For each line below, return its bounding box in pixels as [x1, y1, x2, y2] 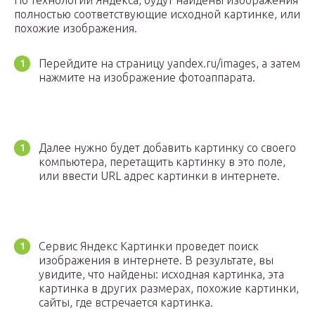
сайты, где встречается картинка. [39, 296, 213, 309]
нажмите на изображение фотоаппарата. [39, 71, 255, 84]
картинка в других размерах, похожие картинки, [39, 282, 299, 295]
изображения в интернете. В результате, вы [39, 254, 274, 267]
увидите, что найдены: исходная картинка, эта [39, 268, 284, 281]
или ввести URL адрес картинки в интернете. [39, 169, 280, 183]
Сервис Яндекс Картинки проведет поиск [39, 240, 259, 253]
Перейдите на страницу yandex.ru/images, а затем [39, 57, 300, 70]
